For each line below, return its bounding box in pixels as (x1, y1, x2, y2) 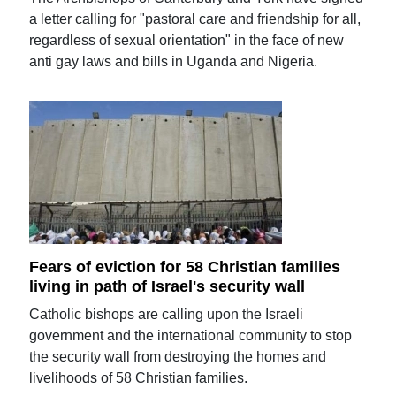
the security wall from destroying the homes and (29, 349, 327, 364)
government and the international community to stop (29, 328, 353, 343)
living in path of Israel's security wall (29, 278, 306, 295)
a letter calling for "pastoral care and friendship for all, (29, 11, 362, 27)
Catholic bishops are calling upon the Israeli (29, 307, 304, 322)
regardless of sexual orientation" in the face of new (29, 32, 345, 48)
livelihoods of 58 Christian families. (29, 370, 248, 385)
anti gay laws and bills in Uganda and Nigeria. (29, 53, 318, 69)
